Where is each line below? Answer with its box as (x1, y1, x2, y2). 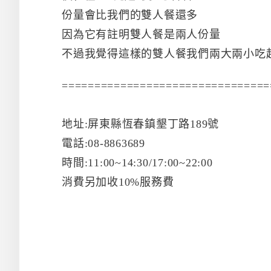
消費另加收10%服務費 (62, 175, 174, 188)
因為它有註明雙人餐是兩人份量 (62, 28, 221, 41)
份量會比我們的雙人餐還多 (62, 8, 198, 21)
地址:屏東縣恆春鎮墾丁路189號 (62, 117, 219, 130)
